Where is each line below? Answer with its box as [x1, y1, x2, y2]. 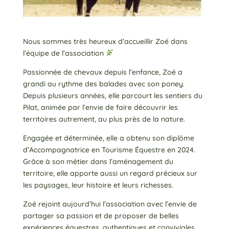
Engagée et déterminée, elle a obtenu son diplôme [22, 133, 194, 143]
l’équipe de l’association [22, 48, 106, 58]
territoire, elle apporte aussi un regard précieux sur [22, 168, 197, 178]
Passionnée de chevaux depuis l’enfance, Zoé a [22, 67, 182, 77]
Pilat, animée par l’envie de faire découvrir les [22, 102, 178, 112]
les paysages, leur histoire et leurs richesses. [22, 180, 173, 190]
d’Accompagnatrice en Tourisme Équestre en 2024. [22, 145, 195, 154]
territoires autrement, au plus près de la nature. [22, 114, 185, 124]
